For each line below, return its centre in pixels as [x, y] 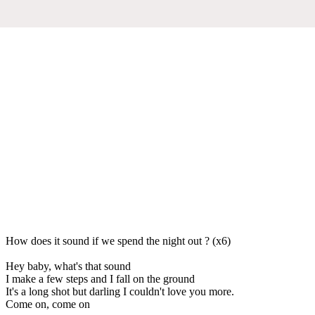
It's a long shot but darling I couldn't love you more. [120, 291]
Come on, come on [48, 304]
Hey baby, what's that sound [68, 266]
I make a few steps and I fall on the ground [100, 278]
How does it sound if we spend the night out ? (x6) [118, 240]
